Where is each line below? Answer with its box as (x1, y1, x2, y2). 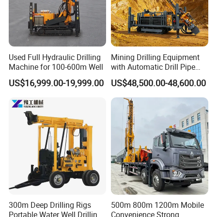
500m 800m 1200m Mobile (110, 200, 204, 211)
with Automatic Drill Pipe (110, 61, 195, 72)
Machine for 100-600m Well (9, 61, 104, 72)
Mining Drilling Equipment (110, 51, 200, 62)
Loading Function (110, 71, 171, 82)
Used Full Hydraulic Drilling (9, 51, 101, 62)
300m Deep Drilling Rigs (9, 200, 92, 211)
